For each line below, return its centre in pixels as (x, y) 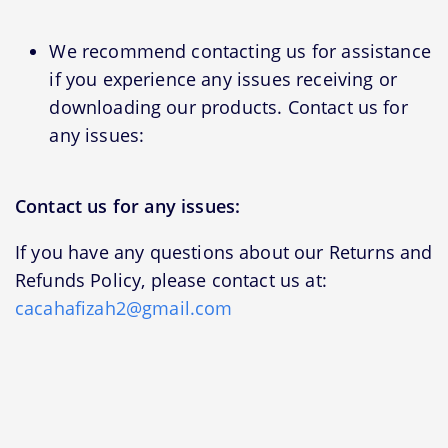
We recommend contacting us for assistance (240, 51)
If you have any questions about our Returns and (224, 251)
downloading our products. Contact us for (228, 107)
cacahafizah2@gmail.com (124, 307)
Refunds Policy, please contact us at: (171, 279)
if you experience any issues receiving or (223, 79)
